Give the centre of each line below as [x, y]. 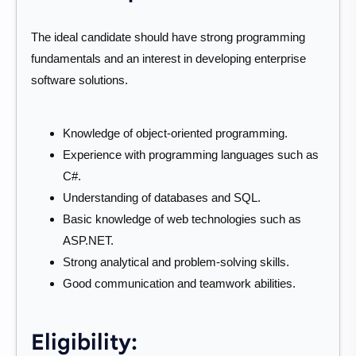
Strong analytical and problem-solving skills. [176, 262]
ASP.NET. [88, 241]
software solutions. [79, 80]
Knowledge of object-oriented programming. [175, 133]
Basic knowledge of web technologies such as [182, 219]
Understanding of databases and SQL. [162, 198]
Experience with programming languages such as [191, 155]
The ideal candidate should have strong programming [168, 37]
